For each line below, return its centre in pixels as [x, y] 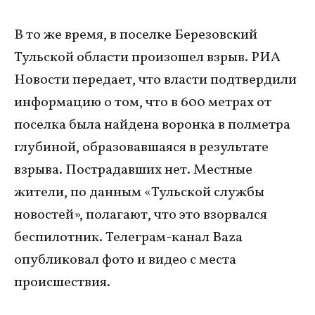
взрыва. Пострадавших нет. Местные [133, 170]
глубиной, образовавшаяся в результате [141, 148]
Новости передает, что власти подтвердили [155, 80]
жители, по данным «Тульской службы [139, 193]
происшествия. [62, 283]
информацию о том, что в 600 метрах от [143, 103]
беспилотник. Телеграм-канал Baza [128, 238]
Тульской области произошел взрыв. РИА [147, 58]
